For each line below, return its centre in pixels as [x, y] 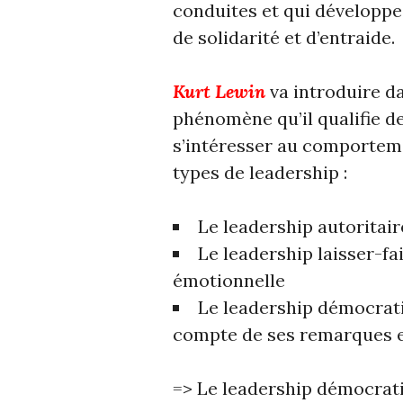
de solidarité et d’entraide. [284, 37]
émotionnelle [229, 280]
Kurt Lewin [219, 91]
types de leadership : [260, 172]
